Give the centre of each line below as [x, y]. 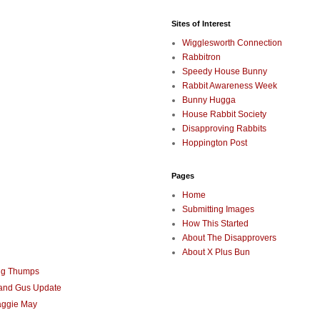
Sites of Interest [201, 24]
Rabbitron [201, 57]
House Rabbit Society [224, 115]
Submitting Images [218, 210]
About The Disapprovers [229, 238]
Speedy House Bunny [225, 72]
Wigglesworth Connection [232, 43]
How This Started [215, 224]
